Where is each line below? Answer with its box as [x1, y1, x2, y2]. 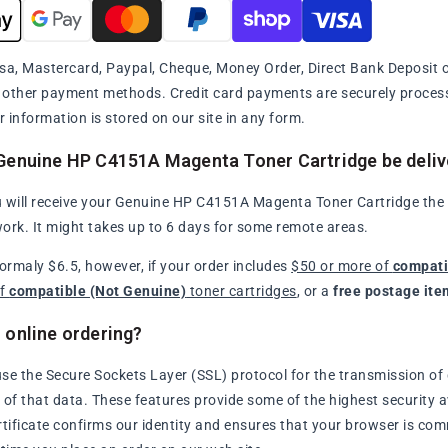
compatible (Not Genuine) [9, 283, 187, 300]
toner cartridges [186, 283, 297, 300]
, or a [296, 283, 334, 300]
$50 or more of [291, 258, 393, 275]
